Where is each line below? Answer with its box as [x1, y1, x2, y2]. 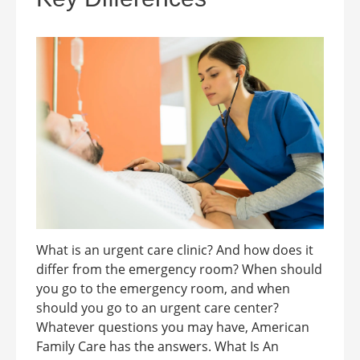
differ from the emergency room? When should [36, 260, 322, 278]
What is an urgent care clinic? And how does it [36, 240, 313, 259]
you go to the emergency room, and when [36, 279, 290, 297]
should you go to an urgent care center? [36, 298, 279, 317]
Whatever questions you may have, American [36, 317, 309, 336]
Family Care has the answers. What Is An [36, 337, 279, 355]
